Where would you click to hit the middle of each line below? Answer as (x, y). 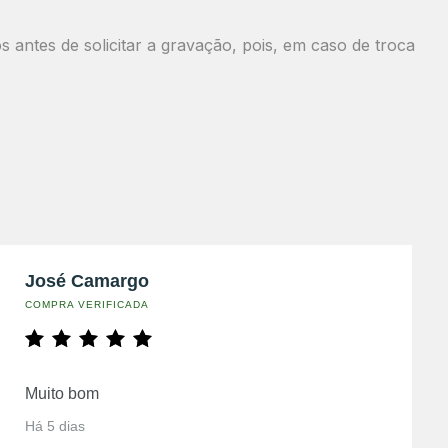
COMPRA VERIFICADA (86, 304)
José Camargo (86, 281)
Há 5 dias (54, 426)
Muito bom (61, 393)
